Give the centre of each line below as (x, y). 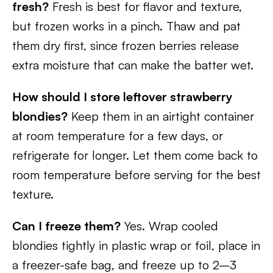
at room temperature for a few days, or (118, 135)
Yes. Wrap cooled (169, 225)
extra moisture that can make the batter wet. (133, 65)
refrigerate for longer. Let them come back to (135, 155)
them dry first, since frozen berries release (126, 45)
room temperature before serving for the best (136, 174)
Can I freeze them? (66, 225)
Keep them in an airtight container (161, 116)
